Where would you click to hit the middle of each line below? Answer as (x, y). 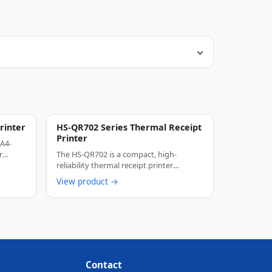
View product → (87, 181)
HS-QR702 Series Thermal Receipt (129, 127)
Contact (104, 264)
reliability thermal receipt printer (115, 165)
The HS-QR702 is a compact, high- (117, 154)
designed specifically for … (104, 176)
